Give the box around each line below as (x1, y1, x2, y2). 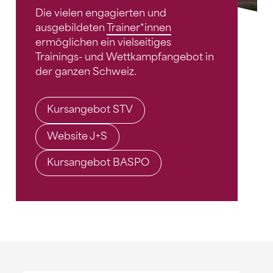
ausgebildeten (35, 21, 107, 34)
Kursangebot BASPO (47, 157, 150, 169)
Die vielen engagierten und (35, 7, 166, 19)
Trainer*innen (107, 21, 171, 34)
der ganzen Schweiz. (35, 65, 136, 77)
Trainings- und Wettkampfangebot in (35, 51, 214, 63)
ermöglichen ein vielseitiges (35, 36, 171, 48)
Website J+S (47, 130, 108, 142)
